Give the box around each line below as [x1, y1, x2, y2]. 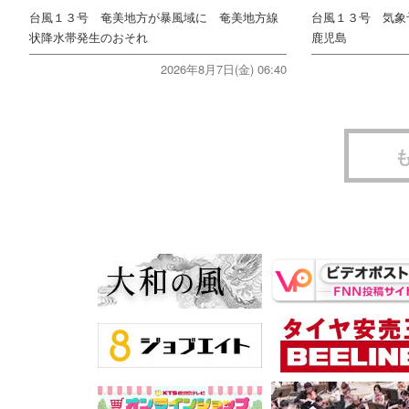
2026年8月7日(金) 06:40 [160, 59, 287, 78]
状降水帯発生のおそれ [29, 28, 148, 47]
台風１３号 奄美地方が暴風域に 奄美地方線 [29, 8, 278, 26]
